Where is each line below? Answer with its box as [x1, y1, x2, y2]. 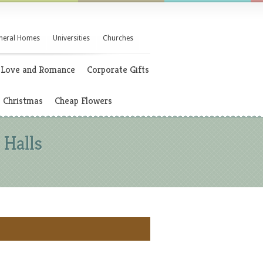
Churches [103, 34, 133, 42]
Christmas [3, 95, 43, 107]
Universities [53, 34, 90, 42]
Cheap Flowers [55, 95, 112, 107]
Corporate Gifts [87, 63, 149, 76]
